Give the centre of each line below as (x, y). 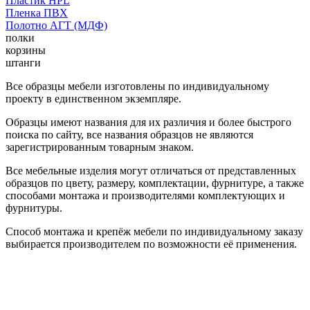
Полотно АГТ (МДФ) (56, 25)
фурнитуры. (34, 208)
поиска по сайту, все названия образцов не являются (129, 134)
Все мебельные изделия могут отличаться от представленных (151, 170)
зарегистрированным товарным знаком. (100, 147)
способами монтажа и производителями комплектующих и (145, 195)
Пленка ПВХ (37, 12)
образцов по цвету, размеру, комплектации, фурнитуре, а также (155, 183)
